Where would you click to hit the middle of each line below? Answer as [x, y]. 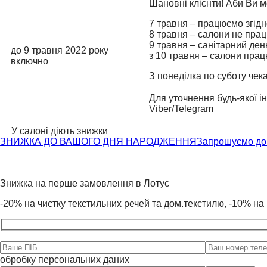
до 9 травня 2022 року [60, 51]
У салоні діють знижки [60, 131]
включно [30, 61]
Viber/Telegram [181, 109]
